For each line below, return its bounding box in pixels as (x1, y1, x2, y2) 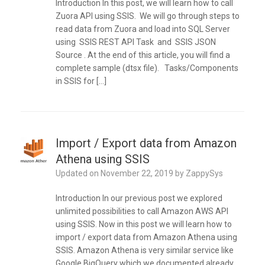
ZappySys (185, 169, 223, 179)
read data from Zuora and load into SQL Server (55, 24, 230, 34)
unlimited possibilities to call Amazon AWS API (55, 206, 228, 216)
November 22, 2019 (100, 169, 173, 179)
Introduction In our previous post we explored (55, 193, 222, 203)
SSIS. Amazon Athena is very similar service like (55, 245, 234, 256)
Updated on (60, 169, 101, 179)
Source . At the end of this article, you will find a (55, 50, 230, 60)
